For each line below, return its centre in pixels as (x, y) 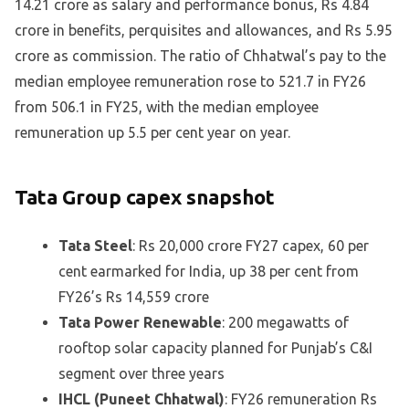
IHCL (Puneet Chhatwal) (142, 399)
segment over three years (142, 373)
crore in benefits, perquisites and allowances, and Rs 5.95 (204, 31)
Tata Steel (95, 245)
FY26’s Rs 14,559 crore (134, 296)
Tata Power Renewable (140, 322)
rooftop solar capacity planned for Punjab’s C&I (215, 347)
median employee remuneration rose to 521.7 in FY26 (190, 82)
